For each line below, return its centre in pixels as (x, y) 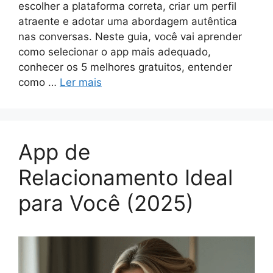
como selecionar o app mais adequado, (115, 52)
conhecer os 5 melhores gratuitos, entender (125, 67)
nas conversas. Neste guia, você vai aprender (130, 37)
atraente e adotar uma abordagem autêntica (128, 22)
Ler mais (81, 83)
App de (54, 152)
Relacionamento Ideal (126, 178)
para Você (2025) (106, 203)
